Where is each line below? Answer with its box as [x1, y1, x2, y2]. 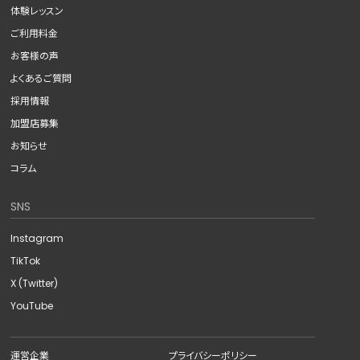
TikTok [10, 253, 41, 268]
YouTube [10, 298, 54, 313]
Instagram [10, 231, 64, 245]
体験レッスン [10, 3, 64, 18]
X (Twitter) [10, 276, 59, 290]
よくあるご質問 [10, 71, 72, 85]
